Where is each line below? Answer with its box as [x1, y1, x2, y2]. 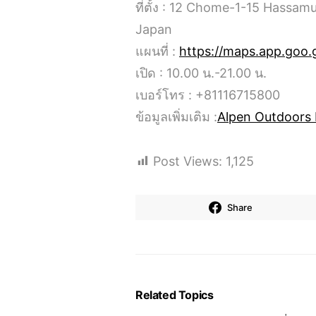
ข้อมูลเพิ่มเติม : [135, 109, 217, 124]
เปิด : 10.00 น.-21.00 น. [135, 66, 267, 80]
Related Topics [135, 288, 214, 302]
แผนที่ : [135, 44, 179, 59]
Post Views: [153, 154, 222, 169]
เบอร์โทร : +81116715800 [135, 87, 280, 102]
